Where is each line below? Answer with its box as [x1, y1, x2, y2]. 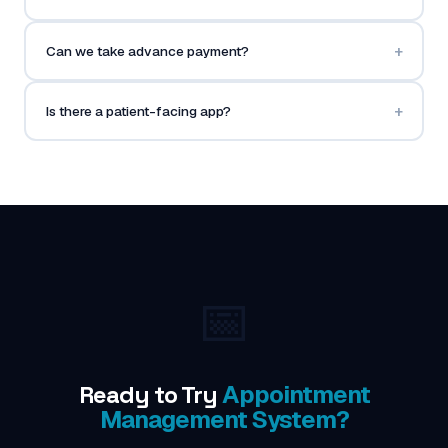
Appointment [221, 379, 370, 410]
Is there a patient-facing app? [45, 101, 231, 120]
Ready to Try [78, 379, 222, 410]
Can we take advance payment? [45, 41, 249, 60]
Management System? [99, 404, 349, 435]
